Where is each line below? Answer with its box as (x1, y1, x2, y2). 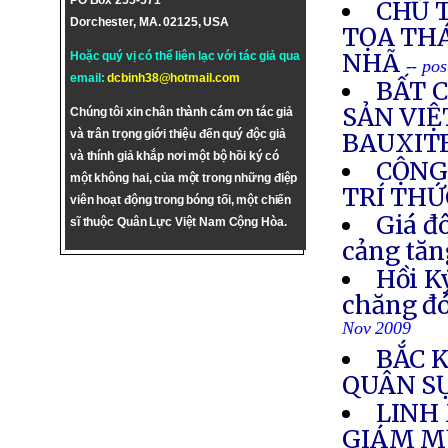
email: (70, 71, 108, 85)
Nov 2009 (342, 318, 412, 349)
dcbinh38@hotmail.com (107, 71, 240, 85)
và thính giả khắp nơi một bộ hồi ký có (70, 149, 280, 163)
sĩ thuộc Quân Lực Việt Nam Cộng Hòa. (70, 215, 287, 229)
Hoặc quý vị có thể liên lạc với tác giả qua (70, 49, 300, 63)
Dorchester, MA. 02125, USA (70, 15, 230, 29)
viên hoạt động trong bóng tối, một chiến (70, 193, 292, 207)
